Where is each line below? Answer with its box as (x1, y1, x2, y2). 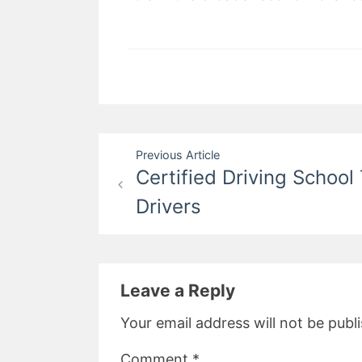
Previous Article (136, 148, 220, 162)
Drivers (136, 195, 201, 218)
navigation (98, 167, 210, 194)
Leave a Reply (120, 280, 235, 301)
